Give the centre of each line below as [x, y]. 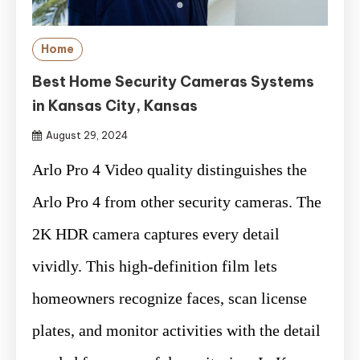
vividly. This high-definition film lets [155, 266]
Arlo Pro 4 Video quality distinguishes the [170, 169]
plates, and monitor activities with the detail [176, 330]
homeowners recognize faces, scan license [170, 298]
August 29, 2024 [87, 135]
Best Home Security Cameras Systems [173, 81]
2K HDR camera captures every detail [156, 233]
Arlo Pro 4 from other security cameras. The [177, 201]
